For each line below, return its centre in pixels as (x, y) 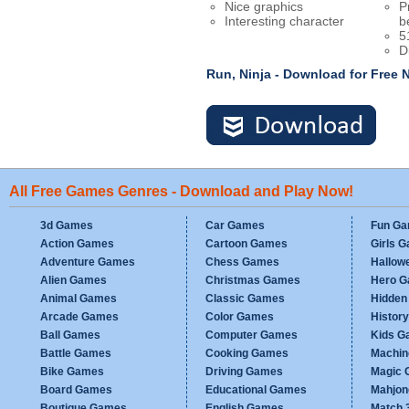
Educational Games (256, 390)
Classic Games (245, 299)
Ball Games (70, 335)
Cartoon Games (246, 244)
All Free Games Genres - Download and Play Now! (181, 191)
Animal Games (79, 299)
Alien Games (73, 280)
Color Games (240, 317)
